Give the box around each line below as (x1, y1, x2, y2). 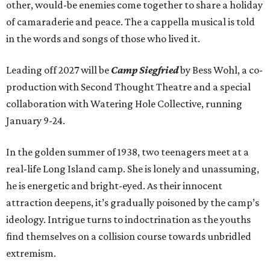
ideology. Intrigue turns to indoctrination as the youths (6, 213, 251, 226)
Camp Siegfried (111, 64, 178, 77)
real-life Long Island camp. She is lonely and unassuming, (6, 163, 259, 175)
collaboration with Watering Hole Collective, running (6, 98, 242, 110)
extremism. (6, 247, 56, 260)
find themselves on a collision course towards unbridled (6, 230, 251, 243)
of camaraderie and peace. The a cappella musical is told (6, 16, 255, 28)
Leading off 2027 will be (6, 64, 111, 77)
